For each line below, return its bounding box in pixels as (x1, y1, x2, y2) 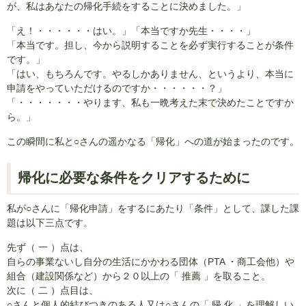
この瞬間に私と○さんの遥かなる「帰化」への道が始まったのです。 (7, 136, 299, 148)
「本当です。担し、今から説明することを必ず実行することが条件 (7, 40, 294, 51)
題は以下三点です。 (7, 217, 93, 229)
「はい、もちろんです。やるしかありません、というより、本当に (7, 68, 294, 80)
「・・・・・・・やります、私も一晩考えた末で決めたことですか (7, 97, 294, 109)
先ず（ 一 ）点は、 (7, 242, 89, 253)
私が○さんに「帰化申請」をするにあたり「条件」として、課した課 (7, 203, 299, 214)
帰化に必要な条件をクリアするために (18, 170, 250, 186)
